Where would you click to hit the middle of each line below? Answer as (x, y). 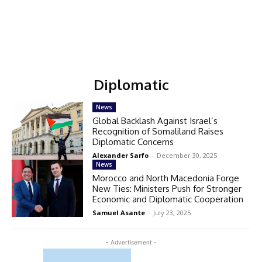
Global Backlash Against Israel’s (155, 121)
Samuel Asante (119, 212)
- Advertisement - (131, 242)
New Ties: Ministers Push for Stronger (167, 188)
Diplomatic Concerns (133, 142)
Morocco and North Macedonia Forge (166, 178)
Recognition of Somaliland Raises (158, 131)
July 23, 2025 (172, 212)
